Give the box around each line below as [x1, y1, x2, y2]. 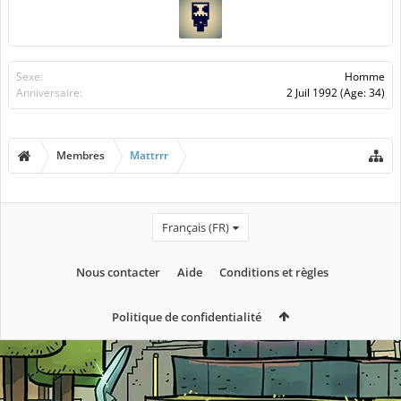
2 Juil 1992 [286, 85, 337, 100]
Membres [56, 148, 105, 163]
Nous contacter [75, 263, 160, 280]
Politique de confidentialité [112, 308, 261, 325]
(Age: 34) [340, 85, 385, 100]
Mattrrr [130, 148, 168, 163]
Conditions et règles [218, 263, 328, 280]
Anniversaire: [16, 85, 82, 100]
